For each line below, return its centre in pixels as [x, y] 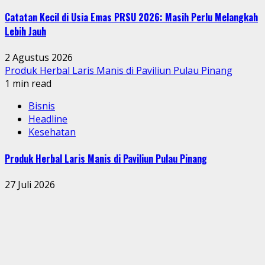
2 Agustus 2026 [39, 58]
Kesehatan [52, 132]
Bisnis [42, 106]
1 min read [28, 84]
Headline [48, 119]
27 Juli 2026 [30, 184]
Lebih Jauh [25, 32]
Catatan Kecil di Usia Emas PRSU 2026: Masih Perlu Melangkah [131, 17]
